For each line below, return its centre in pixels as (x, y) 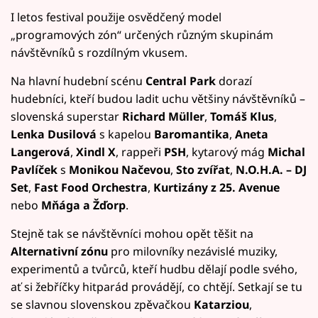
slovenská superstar (66, 116)
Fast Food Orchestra (89, 187)
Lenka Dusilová (54, 134)
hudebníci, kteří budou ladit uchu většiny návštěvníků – (158, 98)
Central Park (181, 81)
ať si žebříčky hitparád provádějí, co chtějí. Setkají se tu (157, 286)
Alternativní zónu (59, 251)
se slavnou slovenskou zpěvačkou (102, 304)
